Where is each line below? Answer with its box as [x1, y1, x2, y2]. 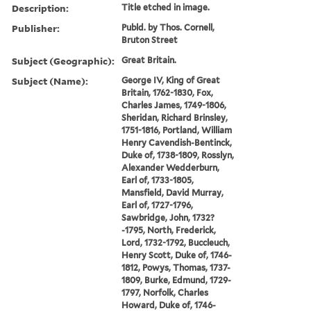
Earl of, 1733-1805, [121, 174, 194, 185]
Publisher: [12, 21, 60, 35]
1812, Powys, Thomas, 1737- [121, 262, 231, 273]
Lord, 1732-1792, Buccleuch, [121, 237, 230, 248]
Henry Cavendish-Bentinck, [121, 137, 233, 148]
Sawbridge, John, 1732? [121, 212, 215, 223]
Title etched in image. [121, 1, 210, 12]
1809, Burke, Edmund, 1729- [121, 274, 232, 285]
